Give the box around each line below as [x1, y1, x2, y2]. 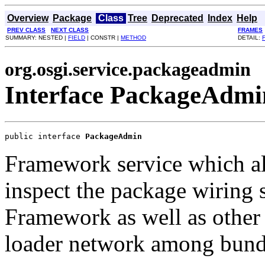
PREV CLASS [7, 27, 46, 33]
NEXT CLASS [51, 27, 89, 33]
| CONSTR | [85, 34, 121, 41]
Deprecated [151, 13, 203, 23]
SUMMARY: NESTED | [5, 34, 68, 41]
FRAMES [238, 27, 263, 33]
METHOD [121, 34, 146, 41]
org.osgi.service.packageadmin [5, 59, 251, 80]
